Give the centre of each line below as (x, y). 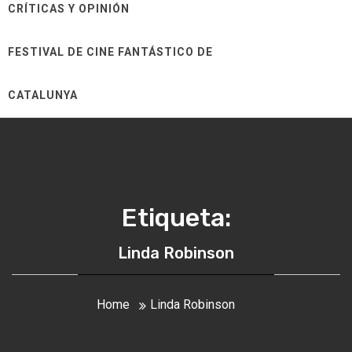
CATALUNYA (43, 95)
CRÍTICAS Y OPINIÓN (69, 9)
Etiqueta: (176, 218)
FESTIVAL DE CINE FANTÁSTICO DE (110, 52)
